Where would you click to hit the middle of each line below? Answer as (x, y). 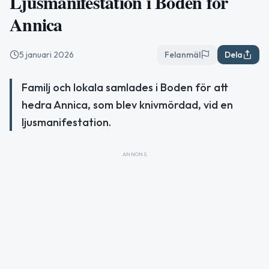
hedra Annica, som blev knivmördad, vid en (127, 105)
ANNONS (134, 154)
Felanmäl (183, 55)
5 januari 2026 (47, 55)
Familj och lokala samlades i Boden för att (125, 87)
